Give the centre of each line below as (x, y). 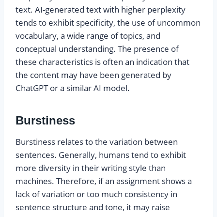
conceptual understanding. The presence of (97, 49)
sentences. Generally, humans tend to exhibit (101, 155)
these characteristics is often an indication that (102, 62)
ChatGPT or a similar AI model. (73, 88)
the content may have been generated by (93, 75)
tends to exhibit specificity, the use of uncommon (108, 23)
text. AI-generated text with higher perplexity (101, 10)
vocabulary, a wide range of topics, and (88, 36)
